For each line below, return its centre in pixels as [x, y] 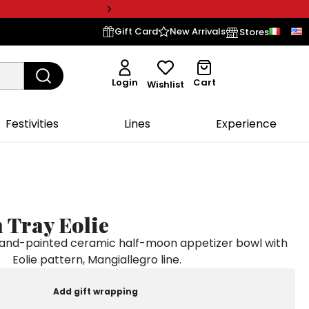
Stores [254, 32]
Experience [246, 123]
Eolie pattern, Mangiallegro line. [97, 259]
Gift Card [136, 31]
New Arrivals [198, 31]
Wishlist [166, 85]
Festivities [32, 123]
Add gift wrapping [95, 291]
